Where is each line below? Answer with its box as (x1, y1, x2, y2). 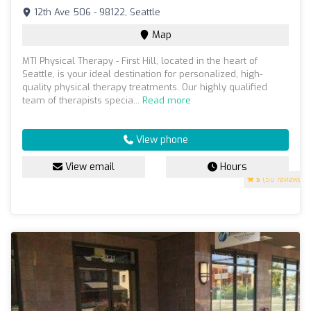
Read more (142, 94, 191, 107)
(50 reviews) (260, 175, 303, 185)
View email (62, 160, 115, 174)
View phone (133, 133, 188, 147)
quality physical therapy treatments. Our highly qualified (22, 81, 267, 94)
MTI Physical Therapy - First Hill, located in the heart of (22, 55, 258, 67)
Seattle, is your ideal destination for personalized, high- (22, 68, 262, 81)
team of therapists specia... (22, 94, 142, 107)
